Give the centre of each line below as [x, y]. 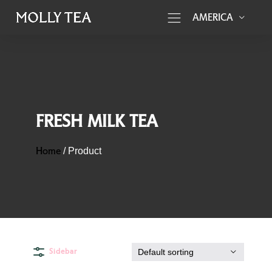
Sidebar [63, 251]
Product [85, 151]
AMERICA [212, 18]
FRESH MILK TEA [97, 121]
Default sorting [165, 252]
